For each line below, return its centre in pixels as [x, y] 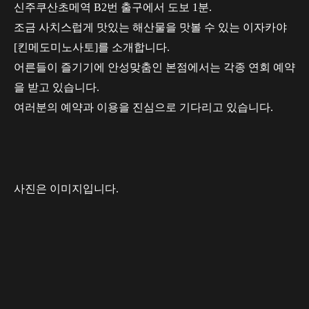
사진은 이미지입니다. [66, 188]
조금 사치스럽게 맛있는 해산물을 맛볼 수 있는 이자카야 [150, 27]
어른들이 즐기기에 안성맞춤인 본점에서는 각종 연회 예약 [154, 67]
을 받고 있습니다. [57, 87]
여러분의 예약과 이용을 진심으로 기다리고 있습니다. [143, 107]
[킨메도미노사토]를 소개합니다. [92, 47]
